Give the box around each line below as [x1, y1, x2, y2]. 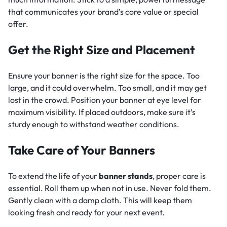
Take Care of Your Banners [8, 142, 155, 158]
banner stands [99, 171, 153, 181]
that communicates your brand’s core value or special [8, 7, 199, 17]
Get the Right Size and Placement [8, 42, 195, 58]
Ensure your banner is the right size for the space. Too [8, 70, 200, 81]
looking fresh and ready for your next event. [8, 207, 165, 218]
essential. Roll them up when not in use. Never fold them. [8, 183, 211, 194]
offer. [8, 19, 28, 29]
